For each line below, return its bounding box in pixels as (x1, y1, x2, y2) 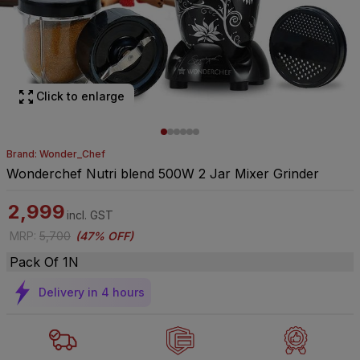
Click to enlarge (36, 89, 125, 103)
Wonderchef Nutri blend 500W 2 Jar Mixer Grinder (6, 166, 319, 182)
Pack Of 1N (10, 254, 79, 270)
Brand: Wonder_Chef (6, 148, 105, 160)
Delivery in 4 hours (39, 285, 145, 299)
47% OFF (80, 229, 129, 243)
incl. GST (67, 208, 113, 222)
